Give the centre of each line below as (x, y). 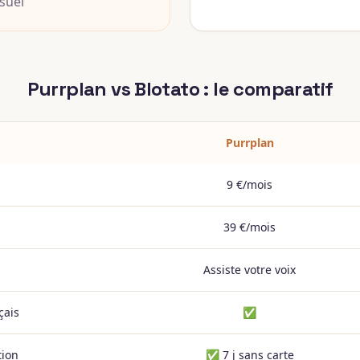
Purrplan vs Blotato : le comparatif (180, 89)
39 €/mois (250, 227)
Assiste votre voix (250, 270)
